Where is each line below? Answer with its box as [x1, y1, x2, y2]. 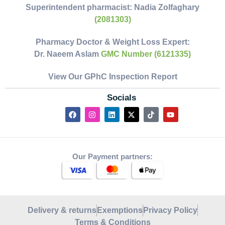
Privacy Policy [143, 205, 197, 214]
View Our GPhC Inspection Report [48, 72, 177, 81]
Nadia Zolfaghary [134, 3, 199, 12]
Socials [107, 93, 136, 103]
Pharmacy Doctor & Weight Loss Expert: [35, 38, 190, 47]
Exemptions [96, 205, 143, 214]
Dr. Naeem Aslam [34, 50, 101, 59]
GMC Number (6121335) [101, 50, 191, 59]
